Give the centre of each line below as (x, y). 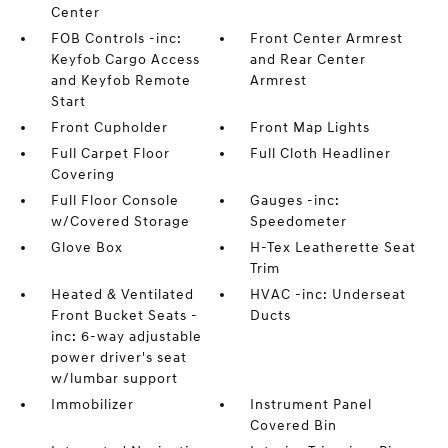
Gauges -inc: (295, 200)
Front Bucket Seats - (124, 315)
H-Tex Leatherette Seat (333, 247)
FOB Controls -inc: (116, 38)
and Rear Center (308, 59)
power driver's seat (118, 357)
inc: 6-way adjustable (126, 336)
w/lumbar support (114, 378)
